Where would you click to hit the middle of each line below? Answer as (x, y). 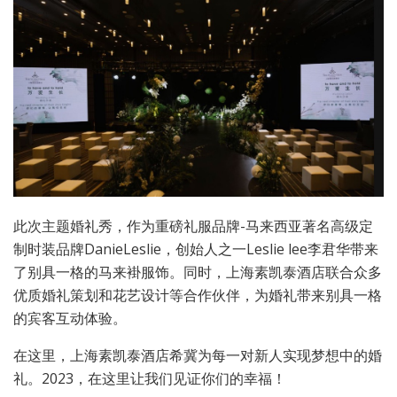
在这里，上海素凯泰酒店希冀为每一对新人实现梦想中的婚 (198, 356)
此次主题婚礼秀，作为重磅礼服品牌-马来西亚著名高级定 (193, 226)
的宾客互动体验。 (70, 319)
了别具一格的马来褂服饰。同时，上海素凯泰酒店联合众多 (198, 272)
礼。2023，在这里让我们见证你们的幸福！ (150, 379)
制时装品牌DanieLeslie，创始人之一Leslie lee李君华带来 (196, 249)
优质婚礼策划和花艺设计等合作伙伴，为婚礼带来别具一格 (198, 296)
